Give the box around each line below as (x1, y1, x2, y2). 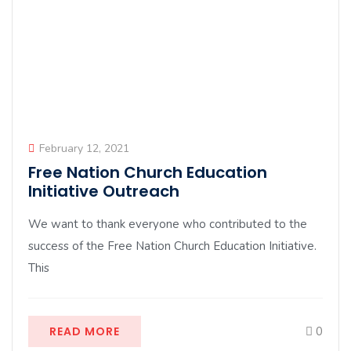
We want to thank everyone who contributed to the (28, 216, 307, 232)
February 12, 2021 (39, 141, 129, 156)
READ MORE (49, 324, 120, 339)
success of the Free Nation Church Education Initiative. (28, 238, 317, 254)
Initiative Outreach (28, 180, 179, 202)
